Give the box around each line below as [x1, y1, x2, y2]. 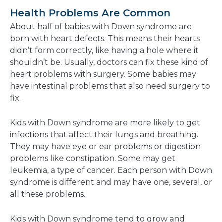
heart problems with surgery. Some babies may [10, 69, 196, 79]
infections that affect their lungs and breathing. [10, 130, 198, 140]
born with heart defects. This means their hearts [10, 34, 200, 44]
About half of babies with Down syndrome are [10, 22, 192, 32]
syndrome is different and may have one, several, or [10, 177, 212, 187]
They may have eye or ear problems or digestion [10, 142, 201, 152]
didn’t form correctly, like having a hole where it [10, 46, 199, 55]
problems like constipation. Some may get [10, 154, 175, 164]
